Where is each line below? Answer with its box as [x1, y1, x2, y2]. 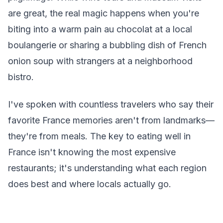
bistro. [8, 72, 34, 83]
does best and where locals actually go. [8, 178, 171, 189]
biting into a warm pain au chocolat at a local [8, 24, 192, 35]
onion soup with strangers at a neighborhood [8, 56, 193, 67]
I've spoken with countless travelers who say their [8, 99, 214, 110]
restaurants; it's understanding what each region [8, 162, 207, 173]
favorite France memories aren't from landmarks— [8, 114, 215, 125]
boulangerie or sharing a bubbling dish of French [8, 40, 207, 51]
